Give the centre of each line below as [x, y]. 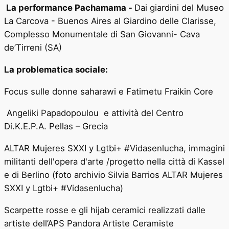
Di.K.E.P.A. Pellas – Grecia [56, 127]
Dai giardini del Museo [179, 7]
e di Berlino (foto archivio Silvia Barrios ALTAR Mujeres [113, 175]
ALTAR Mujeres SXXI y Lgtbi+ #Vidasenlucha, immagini [114, 148]
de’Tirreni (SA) [33, 47]
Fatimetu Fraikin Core [170, 91]
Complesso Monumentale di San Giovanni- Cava [102, 34]
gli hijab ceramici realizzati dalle [142, 210]
